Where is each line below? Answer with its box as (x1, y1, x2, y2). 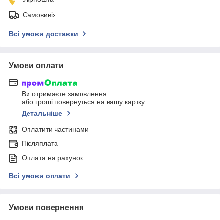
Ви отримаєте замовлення (22, 90, 107, 98)
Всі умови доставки (9, 29, 78, 38)
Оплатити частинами (22, 125, 89, 134)
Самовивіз (23, 10, 55, 19)
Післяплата (22, 139, 58, 148)
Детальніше (22, 110, 62, 118)
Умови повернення (9, 203, 83, 212)
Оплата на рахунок (22, 154, 83, 162)
